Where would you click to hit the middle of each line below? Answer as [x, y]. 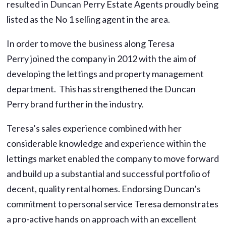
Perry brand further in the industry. [75, 104]
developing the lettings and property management [105, 73]
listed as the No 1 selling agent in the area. [89, 19]
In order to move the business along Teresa [91, 43]
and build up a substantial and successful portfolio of [109, 173]
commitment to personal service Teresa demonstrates [113, 204]
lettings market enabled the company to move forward [113, 158]
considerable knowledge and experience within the [107, 143]
